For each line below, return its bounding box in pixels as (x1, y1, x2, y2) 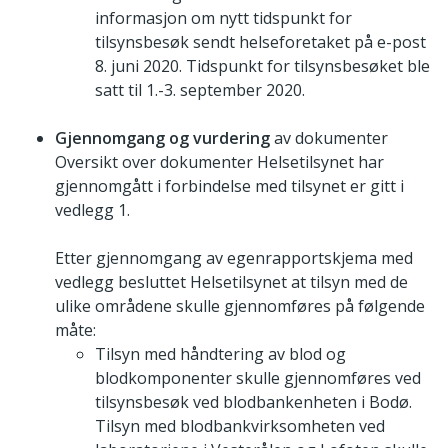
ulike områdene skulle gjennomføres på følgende (55, 295, 425, 318)
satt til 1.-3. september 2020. (95, 79, 305, 102)
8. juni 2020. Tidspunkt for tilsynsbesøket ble (95, 55, 430, 78)
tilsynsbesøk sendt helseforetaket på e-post (95, 31, 426, 54)
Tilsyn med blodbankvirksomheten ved (95, 415, 385, 438)
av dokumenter (270, 127, 388, 150)
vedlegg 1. (55, 199, 130, 222)
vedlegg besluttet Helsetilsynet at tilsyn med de (55, 271, 408, 294)
